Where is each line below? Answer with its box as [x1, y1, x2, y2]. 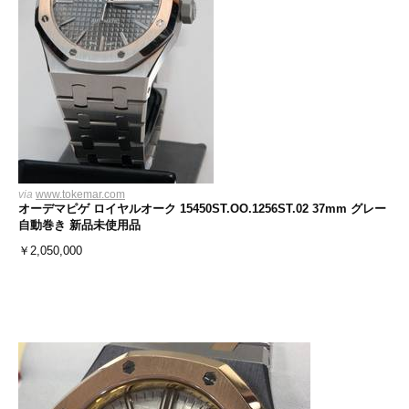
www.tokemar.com [36, 188, 125, 201]
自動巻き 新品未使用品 [18, 218, 141, 232]
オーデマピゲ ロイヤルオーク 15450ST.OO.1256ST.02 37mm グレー [18, 202, 386, 215]
